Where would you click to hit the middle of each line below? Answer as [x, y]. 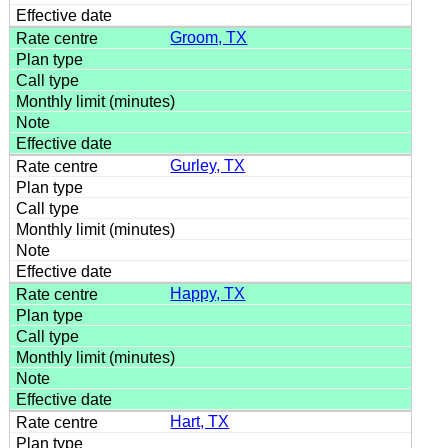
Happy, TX [208, 293]
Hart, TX [200, 421]
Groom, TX [209, 37]
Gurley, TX [208, 165]
